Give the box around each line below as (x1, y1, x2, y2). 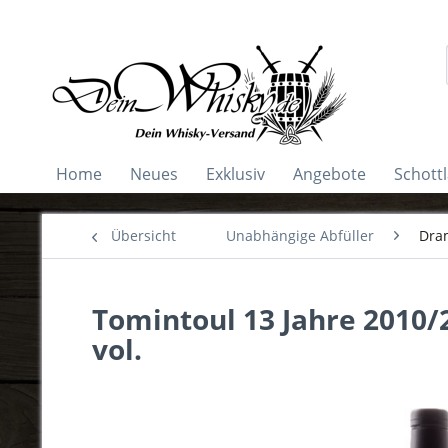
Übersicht (111, 226, 176, 245)
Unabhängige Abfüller (226, 226, 374, 245)
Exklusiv (206, 163, 265, 185)
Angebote (293, 163, 366, 185)
